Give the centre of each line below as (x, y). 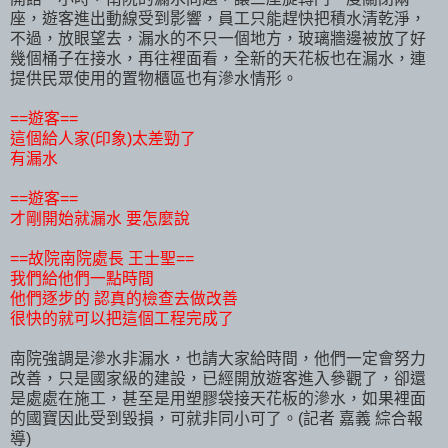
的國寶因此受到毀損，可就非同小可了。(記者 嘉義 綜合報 (216, 418)
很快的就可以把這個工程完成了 (122, 318)
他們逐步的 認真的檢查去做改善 (124, 298)
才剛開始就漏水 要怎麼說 (100, 218)
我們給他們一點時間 (82, 278)
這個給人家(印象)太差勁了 (103, 138)
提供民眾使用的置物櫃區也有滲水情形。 (154, 78)
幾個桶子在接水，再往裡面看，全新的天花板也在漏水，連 (218, 58)
